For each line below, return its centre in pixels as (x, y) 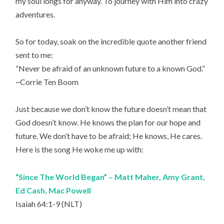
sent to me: (34, 55)
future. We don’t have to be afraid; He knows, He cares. (109, 136)
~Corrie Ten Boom (47, 82)
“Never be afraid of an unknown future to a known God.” (111, 68)
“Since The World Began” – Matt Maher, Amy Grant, (110, 176)
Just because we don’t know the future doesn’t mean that (111, 109)
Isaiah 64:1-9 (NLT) (49, 203)
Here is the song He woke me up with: (80, 149)
